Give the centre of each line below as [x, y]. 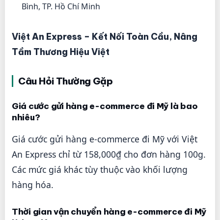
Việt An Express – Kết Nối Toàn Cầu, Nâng [105, 36]
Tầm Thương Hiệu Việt [61, 52]
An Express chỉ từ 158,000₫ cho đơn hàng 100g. [109, 154]
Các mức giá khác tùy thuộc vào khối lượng [100, 170]
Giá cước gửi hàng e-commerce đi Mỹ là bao [105, 106]
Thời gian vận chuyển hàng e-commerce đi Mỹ [109, 212]
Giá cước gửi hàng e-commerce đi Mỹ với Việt [105, 139]
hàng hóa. [33, 185]
